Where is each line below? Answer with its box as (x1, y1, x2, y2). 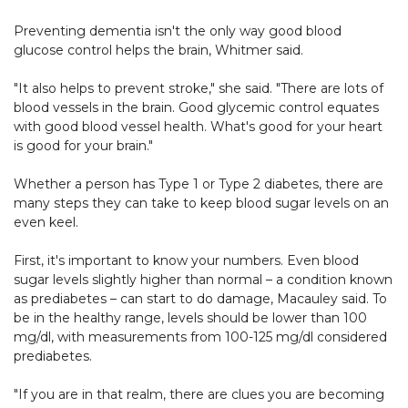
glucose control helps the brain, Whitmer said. (14, 42, 303, 59)
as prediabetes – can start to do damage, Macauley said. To (14, 291, 387, 308)
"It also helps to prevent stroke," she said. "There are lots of (14, 80, 383, 97)
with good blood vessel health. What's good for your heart (14, 118, 382, 136)
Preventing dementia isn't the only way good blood (14, 23, 342, 40)
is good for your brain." (14, 138, 153, 155)
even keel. (14, 214, 78, 231)
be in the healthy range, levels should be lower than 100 (14, 310, 367, 327)
